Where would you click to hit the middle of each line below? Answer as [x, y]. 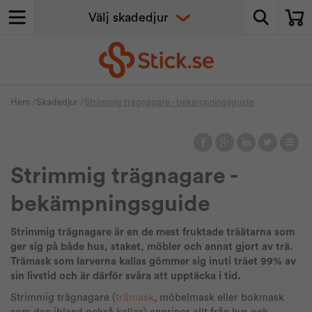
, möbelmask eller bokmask [219, 298]
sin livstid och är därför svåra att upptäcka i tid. [126, 276]
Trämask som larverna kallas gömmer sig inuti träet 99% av [153, 262]
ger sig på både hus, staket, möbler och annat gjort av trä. [152, 247]
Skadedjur [57, 102]
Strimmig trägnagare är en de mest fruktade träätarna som [153, 232]
